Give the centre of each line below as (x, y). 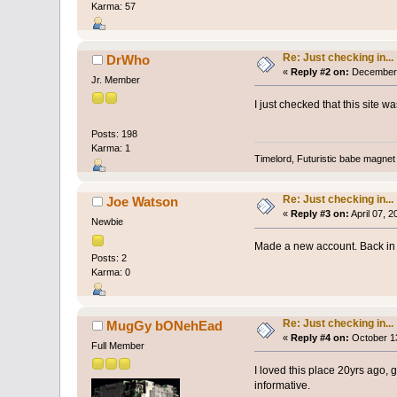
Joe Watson (142, 202)
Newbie (108, 222)
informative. (282, 385)
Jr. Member (116, 79)
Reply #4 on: (320, 337)
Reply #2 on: (320, 71)
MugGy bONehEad (164, 325)
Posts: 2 (109, 257)
